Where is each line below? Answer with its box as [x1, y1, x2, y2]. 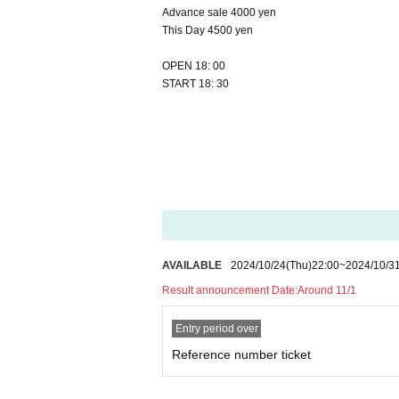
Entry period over [175, 322, 258, 335]
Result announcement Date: [162, 284, 297, 297]
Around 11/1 [297, 284, 356, 297]
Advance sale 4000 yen [162, 6, 276, 19]
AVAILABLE [162, 259, 222, 272]
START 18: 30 [162, 77, 229, 90]
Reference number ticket [172, 347, 311, 362]
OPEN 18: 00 [162, 60, 225, 72]
